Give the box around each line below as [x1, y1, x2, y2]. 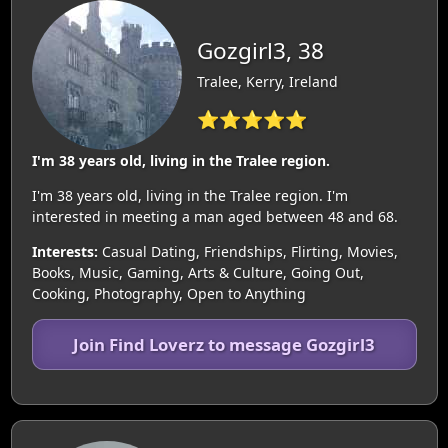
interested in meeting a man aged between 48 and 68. [31, 206, 398, 226]
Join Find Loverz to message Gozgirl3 [73, 332, 375, 356]
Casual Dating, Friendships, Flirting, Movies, [97, 241, 398, 261]
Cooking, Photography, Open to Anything [31, 283, 306, 303]
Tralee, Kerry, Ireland [196, 71, 338, 91]
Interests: [31, 241, 98, 261]
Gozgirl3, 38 [196, 34, 324, 66]
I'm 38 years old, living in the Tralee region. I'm [31, 185, 348, 205]
